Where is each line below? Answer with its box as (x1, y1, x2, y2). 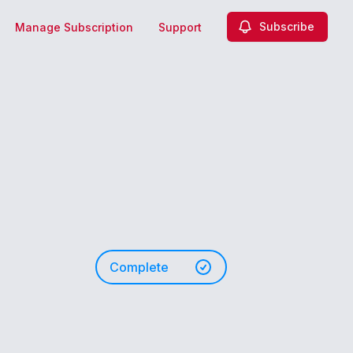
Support (158, 20, 202, 34)
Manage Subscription (15, 20, 133, 34)
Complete (110, 259, 169, 275)
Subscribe (259, 20, 314, 33)
